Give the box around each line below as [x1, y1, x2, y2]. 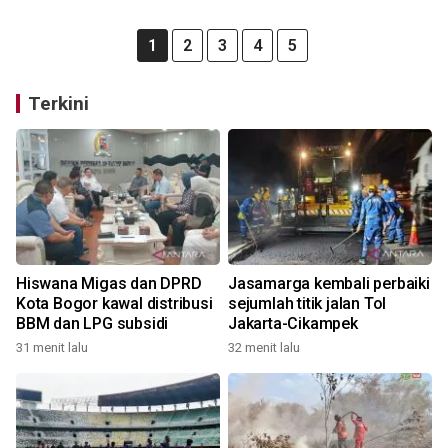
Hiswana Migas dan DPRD [16, 274, 202, 293]
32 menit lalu [228, 340, 300, 355]
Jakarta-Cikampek [228, 314, 358, 333]
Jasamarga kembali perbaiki [228, 274, 430, 293]
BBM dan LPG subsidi [16, 314, 169, 333]
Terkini [28, 92, 89, 115]
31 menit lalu [16, 340, 88, 355]
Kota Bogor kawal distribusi [16, 294, 213, 313]
